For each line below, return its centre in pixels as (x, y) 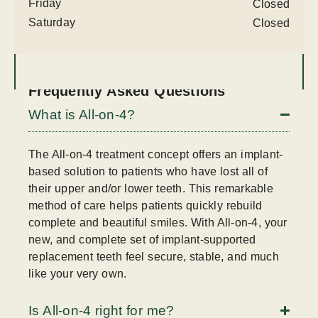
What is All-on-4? (82, 115)
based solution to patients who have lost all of (148, 172)
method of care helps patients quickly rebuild (146, 206)
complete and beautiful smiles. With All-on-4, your (158, 223)
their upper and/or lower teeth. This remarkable (151, 189)
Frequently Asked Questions (127, 91)
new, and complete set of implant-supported (142, 240)
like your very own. (78, 274)
